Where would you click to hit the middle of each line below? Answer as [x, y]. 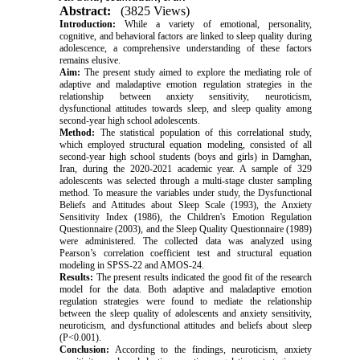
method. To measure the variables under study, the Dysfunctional [186, 192]
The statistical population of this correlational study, [203, 132]
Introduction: [88, 24]
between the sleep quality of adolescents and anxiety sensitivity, [186, 313]
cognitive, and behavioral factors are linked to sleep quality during [186, 36]
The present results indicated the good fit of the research [202, 277]
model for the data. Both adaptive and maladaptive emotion [186, 289]
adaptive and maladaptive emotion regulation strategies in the [186, 84]
